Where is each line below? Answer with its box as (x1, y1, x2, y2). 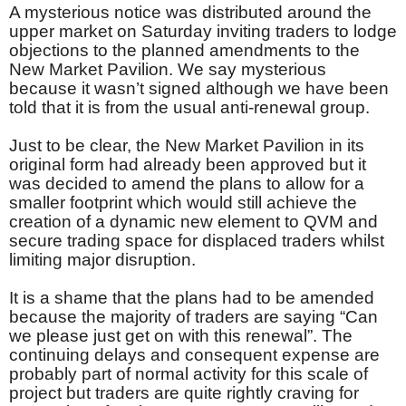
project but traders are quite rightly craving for (9, 383, 359, 403)
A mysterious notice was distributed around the (9, 3, 372, 23)
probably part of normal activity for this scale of (9, 364, 368, 384)
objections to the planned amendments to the (9, 41, 360, 61)
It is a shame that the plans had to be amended (9, 288, 374, 308)
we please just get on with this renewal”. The (9, 326, 353, 346)
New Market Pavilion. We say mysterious (9, 60, 326, 80)
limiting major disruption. (9, 250, 196, 270)
